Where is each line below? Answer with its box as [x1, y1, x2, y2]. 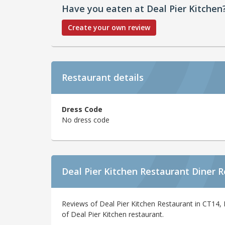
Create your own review [68, 22, 150, 32]
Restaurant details [62, 71, 144, 83]
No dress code [62, 115, 109, 125]
